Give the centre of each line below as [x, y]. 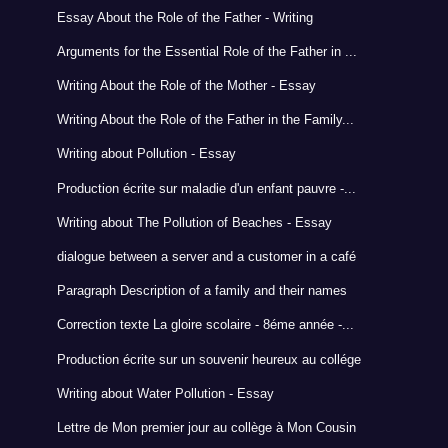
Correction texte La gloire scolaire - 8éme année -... [205, 325]
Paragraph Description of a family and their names [201, 291]
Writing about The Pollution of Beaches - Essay [194, 222]
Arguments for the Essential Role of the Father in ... [206, 51]
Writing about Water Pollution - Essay [165, 393]
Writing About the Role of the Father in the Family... [205, 120]
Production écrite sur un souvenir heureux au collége [208, 359]
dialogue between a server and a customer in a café [206, 257]
